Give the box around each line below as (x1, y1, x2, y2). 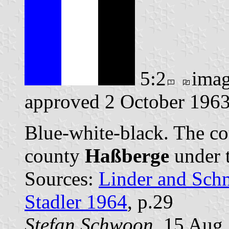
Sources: (25, 168, 99, 190)
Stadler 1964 (25, 191, 127, 213)
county (25, 145, 85, 167)
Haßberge (85, 145, 169, 167)
